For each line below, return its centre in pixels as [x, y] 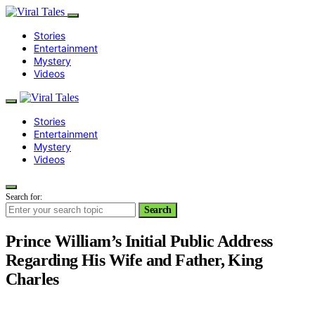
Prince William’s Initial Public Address [139, 241]
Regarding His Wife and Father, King [134, 260]
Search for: [24, 197]
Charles [32, 279]
